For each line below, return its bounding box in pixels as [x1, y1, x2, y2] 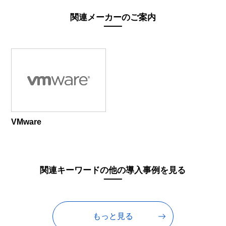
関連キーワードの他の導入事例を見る [40, 165, 186, 175]
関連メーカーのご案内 [70, 12, 156, 22]
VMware [11, 117, 42, 126]
